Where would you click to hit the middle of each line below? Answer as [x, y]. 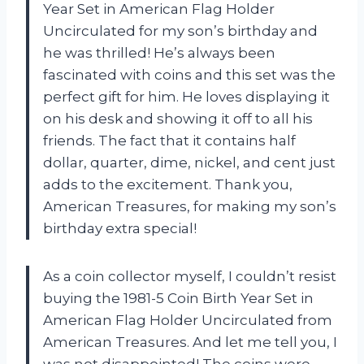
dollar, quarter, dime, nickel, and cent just [189, 163]
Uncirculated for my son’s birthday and [180, 31]
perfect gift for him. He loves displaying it [186, 97]
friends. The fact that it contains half [169, 141]
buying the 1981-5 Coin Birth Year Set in [178, 299]
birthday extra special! [120, 229]
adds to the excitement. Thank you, [168, 185]
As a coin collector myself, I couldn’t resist [190, 277]
